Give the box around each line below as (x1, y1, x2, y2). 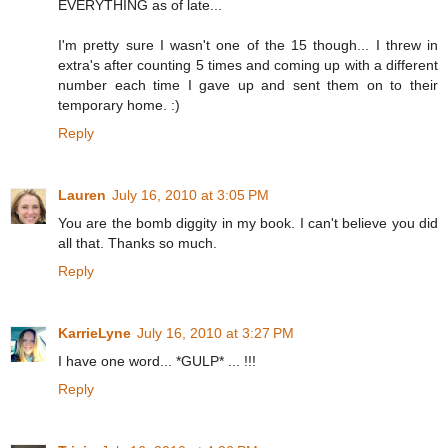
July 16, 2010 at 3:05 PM (112, 187, 269, 204)
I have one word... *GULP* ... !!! (58, 353, 256, 369)
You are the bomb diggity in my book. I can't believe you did (58, 215, 438, 232)
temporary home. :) (58, 97, 180, 114)
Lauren (58, 187, 106, 204)
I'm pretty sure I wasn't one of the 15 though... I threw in (58, 37, 438, 54)
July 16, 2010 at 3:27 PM (137, 325, 294, 341)
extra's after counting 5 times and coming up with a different (58, 57, 438, 74)
